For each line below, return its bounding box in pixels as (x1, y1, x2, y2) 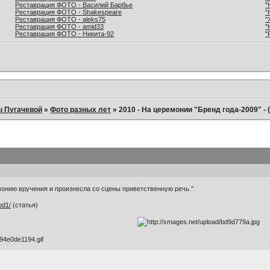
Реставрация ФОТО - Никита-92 (15, 30, 114, 37)
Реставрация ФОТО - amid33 (15, 22, 104, 30)
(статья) (11, 201, 39, 209)
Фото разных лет (50, 105, 111, 114)
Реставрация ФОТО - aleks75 (15, 15, 105, 23)
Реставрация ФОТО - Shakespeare (15, 8, 122, 16)
